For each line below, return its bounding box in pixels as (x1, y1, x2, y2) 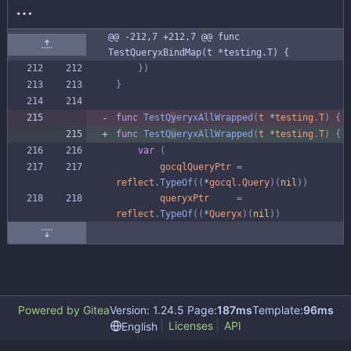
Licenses (168, 319, 213, 332)
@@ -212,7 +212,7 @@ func (108, 31, 240, 42)
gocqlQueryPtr (160, 161, 231, 172)
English (121, 319, 157, 333)
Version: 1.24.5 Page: (109, 303, 217, 317)
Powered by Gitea (17, 303, 110, 317)
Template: (251, 303, 303, 317)
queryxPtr (160, 192, 209, 204)
